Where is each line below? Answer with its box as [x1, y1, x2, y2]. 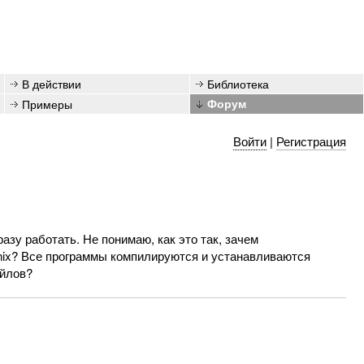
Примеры [22, 95, 72, 112]
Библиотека [207, 75, 269, 92]
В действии [22, 75, 81, 92]
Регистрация [275, 132, 346, 149]
